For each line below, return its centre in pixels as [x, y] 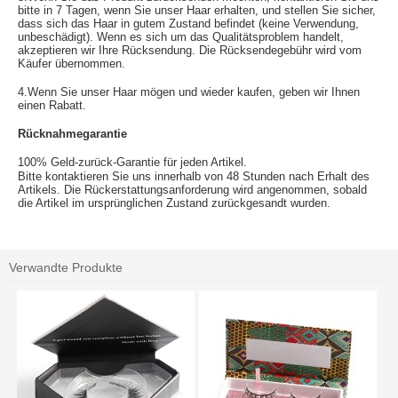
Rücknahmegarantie [72, 134]
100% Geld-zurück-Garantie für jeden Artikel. [132, 163]
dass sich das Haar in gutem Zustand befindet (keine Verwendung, [188, 24]
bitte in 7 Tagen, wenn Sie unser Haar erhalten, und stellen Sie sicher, [197, 11]
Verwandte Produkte [66, 268]
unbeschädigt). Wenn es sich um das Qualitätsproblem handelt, [181, 37]
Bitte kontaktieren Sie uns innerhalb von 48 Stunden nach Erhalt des [194, 177]
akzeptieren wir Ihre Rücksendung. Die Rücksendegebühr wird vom [190, 51]
